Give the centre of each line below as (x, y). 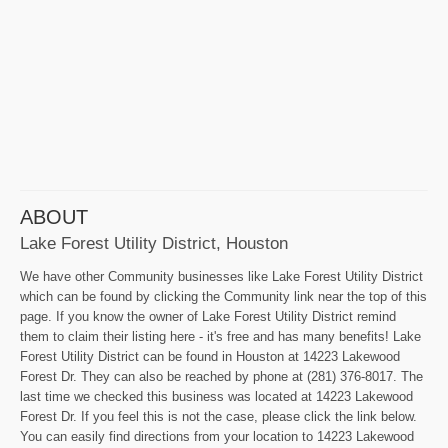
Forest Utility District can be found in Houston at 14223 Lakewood (210, 357)
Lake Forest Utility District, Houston (154, 243)
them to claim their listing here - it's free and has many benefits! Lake (220, 337)
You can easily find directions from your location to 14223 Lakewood (217, 437)
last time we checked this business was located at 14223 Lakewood (216, 397)
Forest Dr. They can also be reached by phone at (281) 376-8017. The (221, 377)
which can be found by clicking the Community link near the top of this (223, 297)
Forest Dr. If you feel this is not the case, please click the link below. (218, 417)
